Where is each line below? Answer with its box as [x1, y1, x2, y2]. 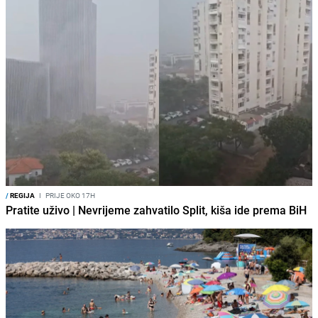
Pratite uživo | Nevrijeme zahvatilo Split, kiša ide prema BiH [6, 202, 307, 218]
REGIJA [9, 190, 35, 200]
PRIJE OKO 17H [44, 190, 95, 200]
